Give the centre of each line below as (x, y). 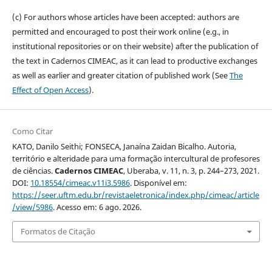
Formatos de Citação (58, 232)
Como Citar (32, 131)
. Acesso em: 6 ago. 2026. (97, 207)
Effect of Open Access (50, 90)
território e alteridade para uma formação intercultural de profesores (136, 158)
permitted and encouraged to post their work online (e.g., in (120, 31)
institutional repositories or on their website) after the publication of (135, 46)
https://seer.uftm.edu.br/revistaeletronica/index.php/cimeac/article (135, 195)
